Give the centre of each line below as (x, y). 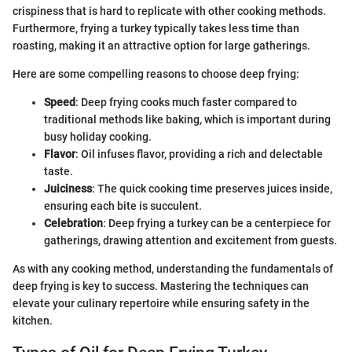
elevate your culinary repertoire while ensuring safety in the (161, 304)
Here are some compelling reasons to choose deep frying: (156, 74)
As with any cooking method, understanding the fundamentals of (173, 269)
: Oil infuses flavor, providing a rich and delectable (199, 154)
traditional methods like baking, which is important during (187, 120)
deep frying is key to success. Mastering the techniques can (161, 286)
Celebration (73, 224)
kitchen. (33, 321)
